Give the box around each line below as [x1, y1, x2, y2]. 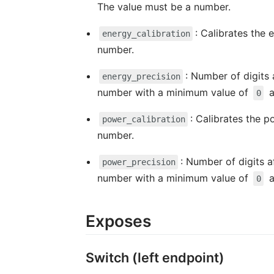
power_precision [102, 157, 176, 168]
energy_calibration [102, 29, 190, 39]
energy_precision [102, 72, 180, 82]
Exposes [85, 211, 151, 231]
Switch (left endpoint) [85, 249, 224, 265]
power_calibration [102, 114, 185, 125]
